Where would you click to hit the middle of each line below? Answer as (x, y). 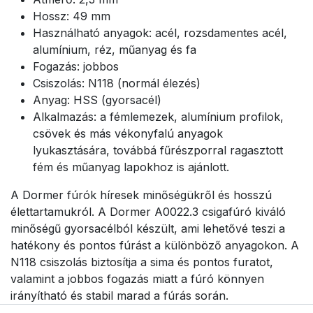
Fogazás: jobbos (76, 67)
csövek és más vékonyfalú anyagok (128, 134)
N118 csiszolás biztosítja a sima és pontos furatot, (142, 262)
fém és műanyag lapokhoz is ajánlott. (131, 167)
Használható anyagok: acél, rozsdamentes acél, (160, 33)
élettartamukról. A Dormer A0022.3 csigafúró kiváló (148, 212)
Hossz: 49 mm (72, 16)
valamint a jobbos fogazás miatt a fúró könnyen (137, 279)
